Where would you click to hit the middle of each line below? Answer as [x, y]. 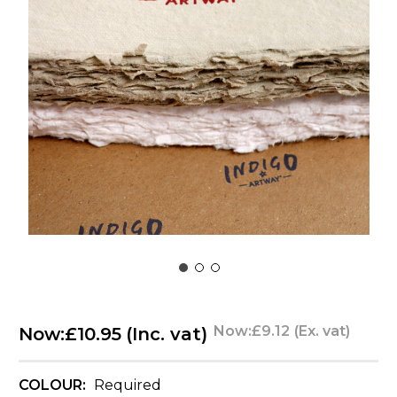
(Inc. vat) [166, 334]
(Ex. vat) [322, 331]
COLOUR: [54, 385]
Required [127, 385]
